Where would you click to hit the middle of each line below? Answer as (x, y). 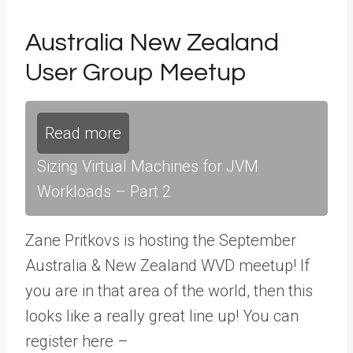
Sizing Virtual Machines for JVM (148, 166)
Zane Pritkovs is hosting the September (161, 240)
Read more (83, 133)
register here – (77, 341)
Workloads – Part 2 (104, 191)
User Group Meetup (136, 72)
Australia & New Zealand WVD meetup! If (167, 265)
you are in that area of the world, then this (169, 290)
